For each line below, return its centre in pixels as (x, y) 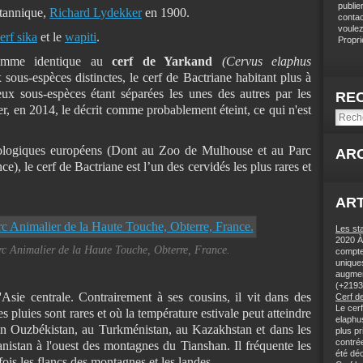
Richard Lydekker (96, 12)
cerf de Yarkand (162, 61)
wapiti (81, 36)
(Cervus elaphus (267, 61)
